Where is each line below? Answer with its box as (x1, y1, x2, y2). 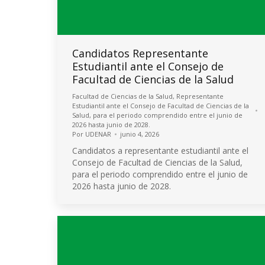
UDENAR (85, 130, 111, 138)
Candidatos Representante (72, 46, 208, 60)
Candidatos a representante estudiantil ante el (72, 145, 248, 156)
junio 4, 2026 (120, 130, 159, 138)
